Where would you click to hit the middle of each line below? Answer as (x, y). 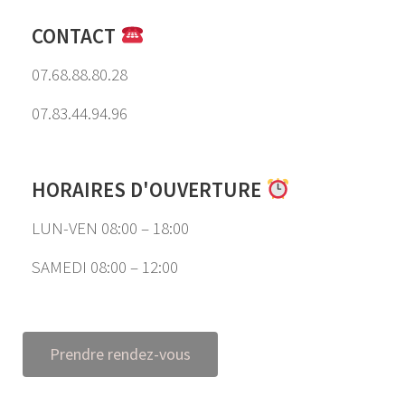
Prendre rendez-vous (120, 353)
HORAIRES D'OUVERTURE (149, 189)
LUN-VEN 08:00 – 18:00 (110, 227)
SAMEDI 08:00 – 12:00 (105, 266)
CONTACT (76, 35)
